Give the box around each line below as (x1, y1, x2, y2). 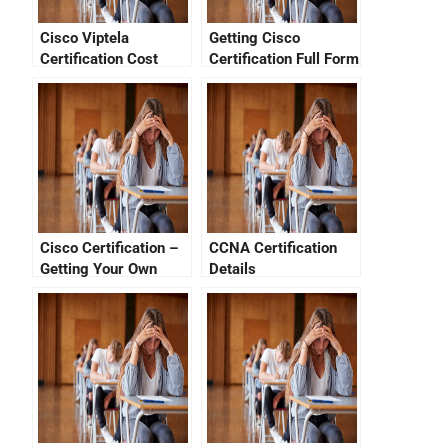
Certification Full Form (208, 50, 359, 68)
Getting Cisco (208, 29, 300, 47)
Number (39, 302, 94, 320)
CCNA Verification (39, 281, 163, 299)
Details (208, 260, 256, 278)
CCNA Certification (208, 239, 337, 257)
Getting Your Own (39, 260, 157, 278)
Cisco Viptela (39, 29, 129, 47)
